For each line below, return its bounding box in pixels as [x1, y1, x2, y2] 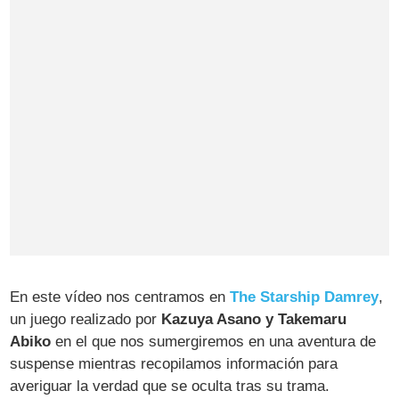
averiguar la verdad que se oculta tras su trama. [10, 377, 330, 395]
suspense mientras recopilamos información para [10, 354, 338, 372]
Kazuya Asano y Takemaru [161, 310, 347, 328]
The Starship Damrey [230, 288, 379, 305]
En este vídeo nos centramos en [10, 288, 231, 305]
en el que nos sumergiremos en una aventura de [51, 332, 377, 350]
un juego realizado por [10, 310, 162, 328]
